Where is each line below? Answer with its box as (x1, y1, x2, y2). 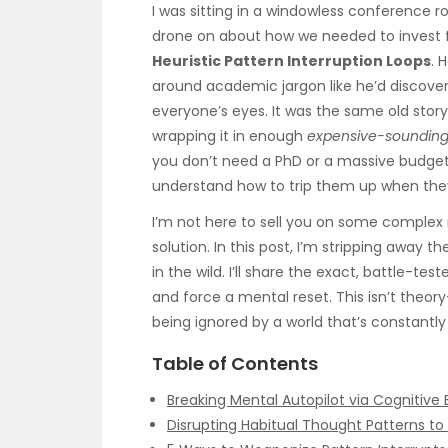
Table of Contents (152, 350, 318, 376)
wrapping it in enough (152, 126, 307, 146)
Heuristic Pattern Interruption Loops (152, 51, 431, 71)
